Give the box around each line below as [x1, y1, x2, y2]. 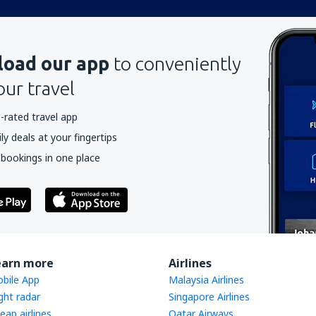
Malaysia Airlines [169, 273, 244, 286]
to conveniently [113, 53, 241, 74]
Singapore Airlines [169, 290, 250, 303]
